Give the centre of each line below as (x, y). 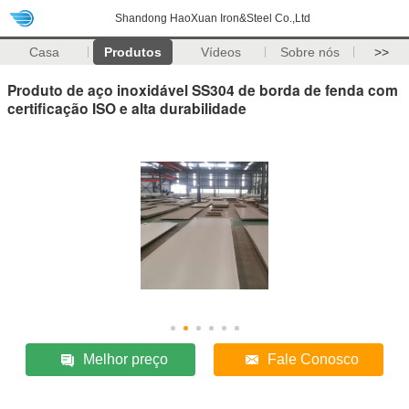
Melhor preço (125, 359)
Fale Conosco (313, 359)
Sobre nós (309, 52)
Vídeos (221, 52)
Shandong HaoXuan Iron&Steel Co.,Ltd (213, 18)
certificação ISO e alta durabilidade (127, 108)
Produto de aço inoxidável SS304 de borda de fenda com (203, 89)
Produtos (132, 52)
